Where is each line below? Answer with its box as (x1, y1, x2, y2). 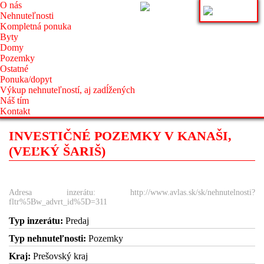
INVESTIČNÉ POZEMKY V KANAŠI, (9, 128, 232, 143)
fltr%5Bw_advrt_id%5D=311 (9, 197, 107, 206)
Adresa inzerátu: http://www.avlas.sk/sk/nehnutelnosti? (9, 188, 255, 197)
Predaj (63, 216, 89, 226)
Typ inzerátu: (9, 216, 63, 226)
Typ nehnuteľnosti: (9, 233, 86, 243)
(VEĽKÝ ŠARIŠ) (9, 144, 105, 159)
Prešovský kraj (31, 251, 88, 261)
